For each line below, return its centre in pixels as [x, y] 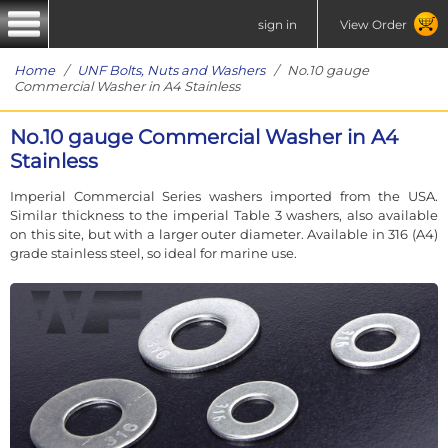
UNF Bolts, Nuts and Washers [171, 70]
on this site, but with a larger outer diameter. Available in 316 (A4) [224, 233]
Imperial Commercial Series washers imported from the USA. [224, 195]
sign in [277, 24]
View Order [373, 24]
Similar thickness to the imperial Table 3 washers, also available [224, 214]
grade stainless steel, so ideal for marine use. [153, 252]
